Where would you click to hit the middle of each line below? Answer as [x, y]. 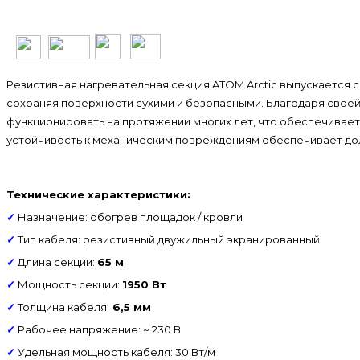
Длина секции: [56, 262]
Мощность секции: [69, 284]
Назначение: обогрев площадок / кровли [129, 217]
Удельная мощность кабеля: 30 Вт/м [115, 352]
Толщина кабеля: [62, 307]
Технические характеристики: [98, 194]
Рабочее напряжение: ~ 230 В [98, 329]
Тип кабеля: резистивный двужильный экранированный [168, 239]
